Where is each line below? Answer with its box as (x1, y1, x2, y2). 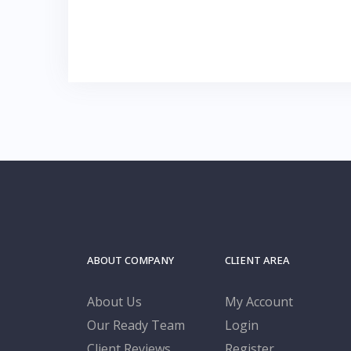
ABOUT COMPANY (87, 252, 175, 267)
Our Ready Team (87, 316, 186, 334)
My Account (224, 292, 293, 310)
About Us (87, 292, 143, 310)
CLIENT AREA (224, 252, 290, 267)
